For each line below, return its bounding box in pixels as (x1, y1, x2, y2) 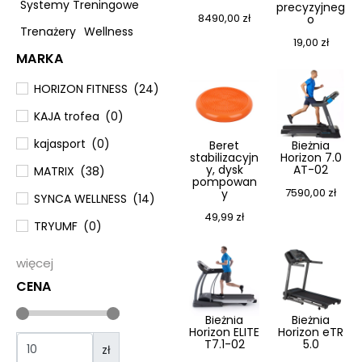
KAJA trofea (34, 108, 99, 125)
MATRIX (34, 163, 74, 180)
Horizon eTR (278, 324, 343, 341)
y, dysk (205, 162, 243, 179)
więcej (16, 255, 53, 272)
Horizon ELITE (189, 324, 259, 341)
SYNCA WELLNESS (34, 191, 127, 208)
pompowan (192, 174, 257, 191)
